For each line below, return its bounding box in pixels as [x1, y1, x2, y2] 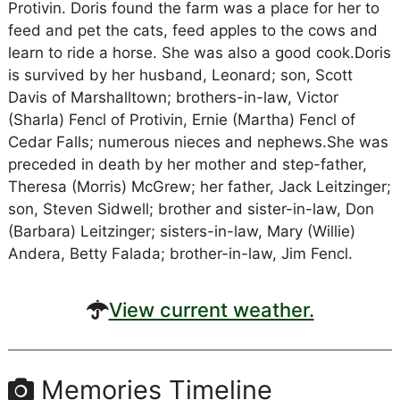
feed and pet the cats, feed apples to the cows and [7, 21, 378, 39]
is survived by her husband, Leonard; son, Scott [7, 65, 353, 84]
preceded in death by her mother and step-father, [7, 154, 367, 173]
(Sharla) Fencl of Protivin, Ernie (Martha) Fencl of [7, 110, 355, 129]
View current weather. [108, 297, 314, 321]
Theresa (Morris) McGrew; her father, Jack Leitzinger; [7, 177, 391, 196]
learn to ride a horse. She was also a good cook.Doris [7, 43, 391, 62]
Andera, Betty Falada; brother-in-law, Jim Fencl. [7, 244, 353, 262]
